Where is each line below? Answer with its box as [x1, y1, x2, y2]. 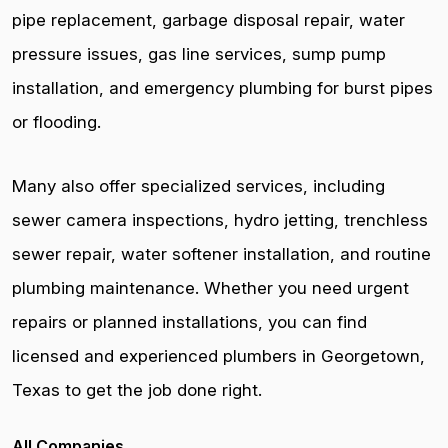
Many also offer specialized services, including [12, 176, 385, 196]
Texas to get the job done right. [12, 380, 262, 400]
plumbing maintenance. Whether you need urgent [12, 278, 409, 298]
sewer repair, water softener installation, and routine [12, 244, 431, 264]
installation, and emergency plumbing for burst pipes [12, 78, 433, 98]
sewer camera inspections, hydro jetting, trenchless [12, 210, 428, 230]
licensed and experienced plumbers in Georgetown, [12, 346, 425, 366]
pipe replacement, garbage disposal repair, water [12, 10, 405, 30]
